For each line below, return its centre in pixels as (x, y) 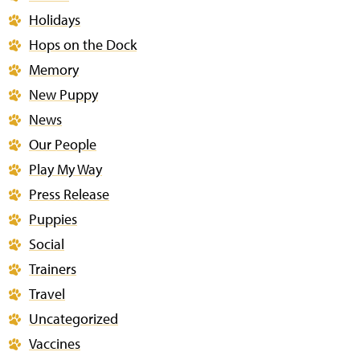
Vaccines (55, 344)
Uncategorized (74, 319)
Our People (63, 144)
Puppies (53, 219)
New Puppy (63, 94)
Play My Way (65, 169)
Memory (54, 70)
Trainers (53, 269)
